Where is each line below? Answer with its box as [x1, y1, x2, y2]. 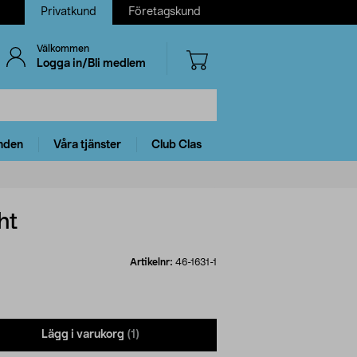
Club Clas [151, 139, 202, 151]
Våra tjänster [53, 139, 121, 151]
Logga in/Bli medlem [36, 58, 146, 69]
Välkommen [36, 44, 89, 53]
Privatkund [41, 6, 96, 18]
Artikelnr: [130, 257, 175, 267]
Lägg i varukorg [41, 329, 124, 341]
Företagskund [128, 6, 201, 18]
